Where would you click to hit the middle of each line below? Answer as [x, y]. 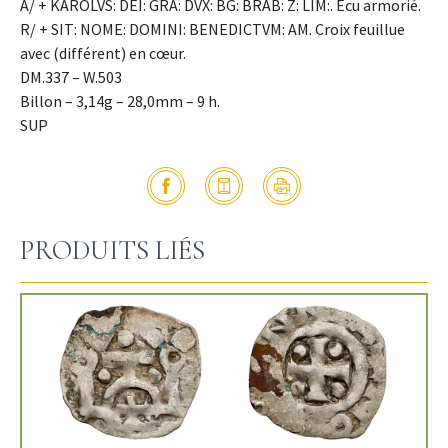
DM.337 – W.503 [71, 77]
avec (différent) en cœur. [103, 53]
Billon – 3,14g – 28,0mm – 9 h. [120, 101]
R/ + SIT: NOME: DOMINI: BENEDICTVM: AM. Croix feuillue [212, 29]
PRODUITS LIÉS [112, 251]
